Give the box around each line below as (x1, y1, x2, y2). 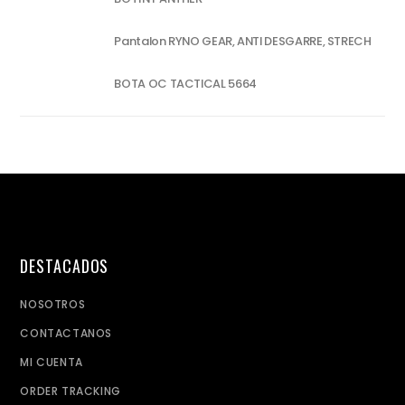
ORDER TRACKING (20, 382, 121, 399)
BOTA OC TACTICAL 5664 (114, 75, 257, 93)
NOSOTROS (20, 296, 86, 312)
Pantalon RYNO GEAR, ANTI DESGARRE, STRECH (114, 33, 372, 51)
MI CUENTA (20, 353, 83, 370)
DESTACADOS (20, 253, 109, 278)
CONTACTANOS (20, 325, 112, 341)
